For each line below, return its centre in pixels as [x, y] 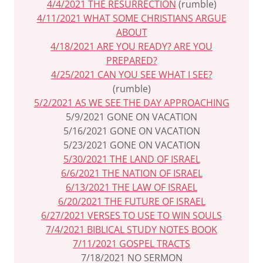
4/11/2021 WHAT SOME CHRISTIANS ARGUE [131, 18]
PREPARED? [131, 60]
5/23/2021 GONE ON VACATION [131, 145]
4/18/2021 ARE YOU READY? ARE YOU [131, 46]
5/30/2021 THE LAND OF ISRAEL [131, 159]
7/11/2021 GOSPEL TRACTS [131, 244]
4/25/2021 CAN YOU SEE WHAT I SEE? [131, 75]
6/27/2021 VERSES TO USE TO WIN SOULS [131, 215]
